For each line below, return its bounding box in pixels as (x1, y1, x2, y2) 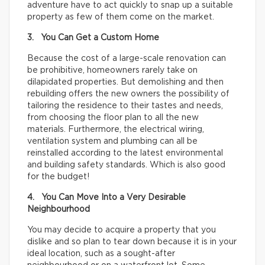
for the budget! (27, 173, 89, 181)
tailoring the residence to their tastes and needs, (27, 102, 223, 110)
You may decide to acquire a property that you (27, 226, 216, 234)
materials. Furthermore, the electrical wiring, (27, 125, 204, 134)
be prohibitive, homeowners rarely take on (27, 66, 198, 75)
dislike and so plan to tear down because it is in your (27, 238, 237, 246)
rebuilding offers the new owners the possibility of (27, 90, 230, 98)
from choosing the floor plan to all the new (27, 114, 199, 122)
